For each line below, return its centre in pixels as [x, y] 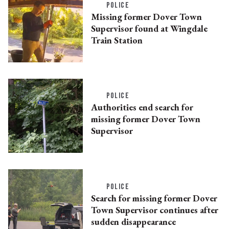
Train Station [117, 40]
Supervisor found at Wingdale [149, 28]
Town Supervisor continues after [154, 210]
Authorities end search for [142, 107]
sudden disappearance [133, 221]
